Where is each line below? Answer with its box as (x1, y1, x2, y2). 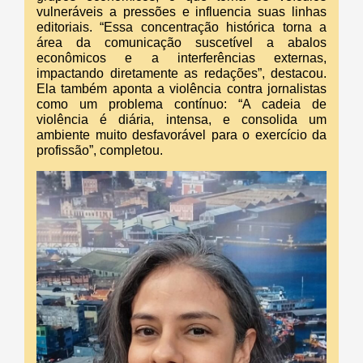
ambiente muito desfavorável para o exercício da (36, 127, 327, 142)
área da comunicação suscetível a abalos (36, 35, 327, 49)
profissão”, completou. (36, 143, 163, 157)
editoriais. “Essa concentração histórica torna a (36, 19, 327, 34)
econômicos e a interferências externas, (36, 50, 327, 65)
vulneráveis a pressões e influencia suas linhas (36, 4, 327, 19)
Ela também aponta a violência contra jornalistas (36, 81, 327, 96)
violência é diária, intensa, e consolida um (36, 112, 327, 126)
